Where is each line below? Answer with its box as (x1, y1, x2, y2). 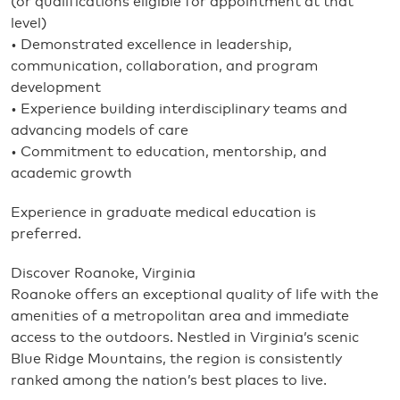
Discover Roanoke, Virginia (11, 266, 196, 280)
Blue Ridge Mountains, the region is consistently (11, 352, 342, 366)
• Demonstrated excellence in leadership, (11, 37, 292, 52)
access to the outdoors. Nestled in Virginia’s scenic (11, 330, 359, 345)
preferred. (11, 227, 81, 241)
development (11, 80, 101, 95)
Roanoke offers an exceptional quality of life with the (11, 287, 379, 302)
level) (11, 16, 47, 30)
